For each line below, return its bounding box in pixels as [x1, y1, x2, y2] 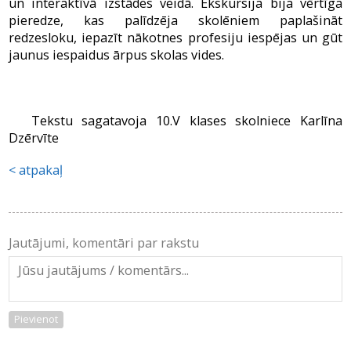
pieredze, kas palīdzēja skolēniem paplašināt [8, 12, 343, 30]
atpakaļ [18, 161, 63, 179]
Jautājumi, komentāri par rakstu [8, 233, 199, 251]
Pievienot [13, 312, 58, 326]
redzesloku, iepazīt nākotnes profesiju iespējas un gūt [8, 29, 343, 47]
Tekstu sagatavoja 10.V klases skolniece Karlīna [31, 111, 343, 129]
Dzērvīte [8, 128, 59, 147]
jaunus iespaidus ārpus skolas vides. [8, 46, 224, 64]
